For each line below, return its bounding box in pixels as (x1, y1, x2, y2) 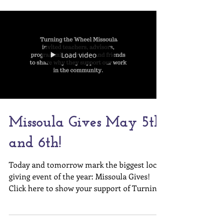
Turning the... (9, 2, 57, 13)
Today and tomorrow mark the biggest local (9, 186, 163, 197)
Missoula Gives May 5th (9, 142, 162, 157)
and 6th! (9, 163, 62, 178)
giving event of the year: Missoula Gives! (9, 198, 150, 208)
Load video (61, 77, 96, 87)
